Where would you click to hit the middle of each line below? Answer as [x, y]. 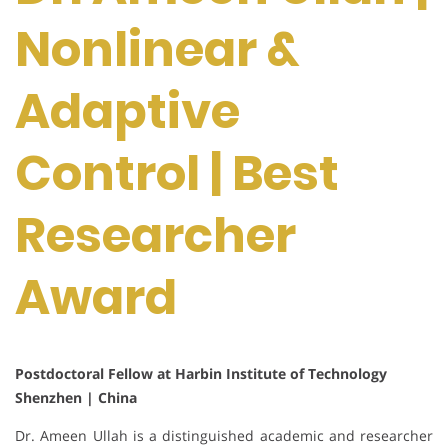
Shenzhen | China [76, 397]
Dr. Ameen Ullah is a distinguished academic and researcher [224, 435]
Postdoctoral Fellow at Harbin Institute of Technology [201, 373]
